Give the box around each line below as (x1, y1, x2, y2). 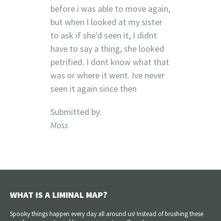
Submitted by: (50, 106, 102, 117)
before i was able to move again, (50, 2, 170, 14)
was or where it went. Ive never (50, 69, 165, 81)
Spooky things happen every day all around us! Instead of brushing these (10, 209, 203, 218)
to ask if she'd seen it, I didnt (50, 29, 157, 41)
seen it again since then (50, 82, 137, 94)
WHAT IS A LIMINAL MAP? (10, 188, 108, 200)
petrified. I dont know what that (50, 56, 169, 68)
